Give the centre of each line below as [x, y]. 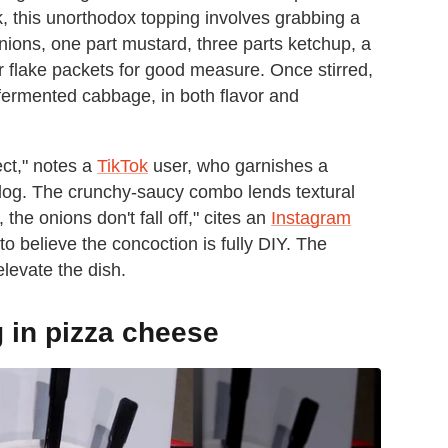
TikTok [122, 166]
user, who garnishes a [238, 166]
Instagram [311, 218]
